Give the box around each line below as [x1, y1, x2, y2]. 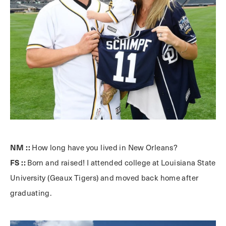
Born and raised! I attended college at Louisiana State [25, 157, 216, 167]
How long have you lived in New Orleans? [32, 142, 178, 152]
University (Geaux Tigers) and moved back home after [10, 173, 199, 183]
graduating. [10, 188, 52, 198]
